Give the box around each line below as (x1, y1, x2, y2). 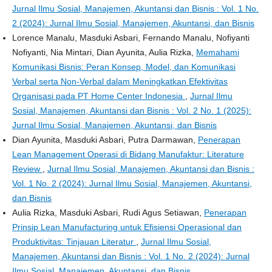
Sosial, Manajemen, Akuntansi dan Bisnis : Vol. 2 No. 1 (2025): (12, 105, 251, 115)
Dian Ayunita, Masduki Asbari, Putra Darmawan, (12, 134, 198, 144)
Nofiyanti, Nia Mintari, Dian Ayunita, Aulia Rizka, (12, 47, 196, 57)
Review (12, 163, 42, 174)
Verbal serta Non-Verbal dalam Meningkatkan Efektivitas (12, 76, 228, 86)
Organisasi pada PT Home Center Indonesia (12, 90, 185, 101)
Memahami (195, 47, 239, 57)
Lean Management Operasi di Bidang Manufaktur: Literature (12, 149, 244, 159)
